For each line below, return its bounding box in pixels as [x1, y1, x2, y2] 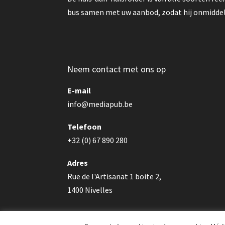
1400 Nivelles [67, 185, 113, 195]
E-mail [67, 85, 91, 95]
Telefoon [67, 122, 102, 132]
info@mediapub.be [67, 99, 133, 109]
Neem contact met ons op [67, 63, 166, 75]
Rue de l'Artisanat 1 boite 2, [67, 171, 162, 181]
